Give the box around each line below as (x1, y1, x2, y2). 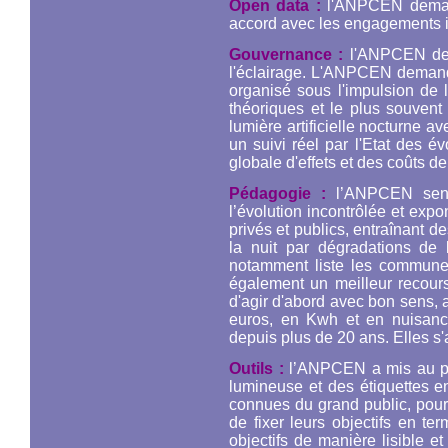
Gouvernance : (229, 46, 350, 63)
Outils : (229, 360, 284, 377)
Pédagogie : (229, 185, 327, 202)
